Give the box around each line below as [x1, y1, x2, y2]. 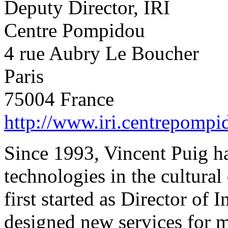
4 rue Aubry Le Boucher [4, 42, 199, 65]
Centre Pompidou [4, 19, 145, 42]
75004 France [4, 88, 114, 110]
